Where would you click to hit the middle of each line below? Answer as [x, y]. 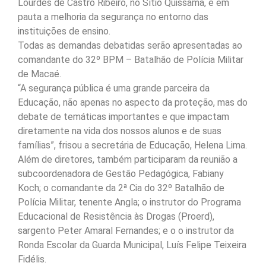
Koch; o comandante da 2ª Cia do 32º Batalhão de [121, 188]
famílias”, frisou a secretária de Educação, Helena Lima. [132, 145]
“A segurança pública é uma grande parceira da [114, 88]
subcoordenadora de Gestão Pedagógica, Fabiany [121, 174]
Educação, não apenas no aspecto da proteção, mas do [133, 103]
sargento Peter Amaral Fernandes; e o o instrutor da [126, 231]
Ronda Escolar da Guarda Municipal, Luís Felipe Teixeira [132, 245]
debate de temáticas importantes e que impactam [123, 117]
